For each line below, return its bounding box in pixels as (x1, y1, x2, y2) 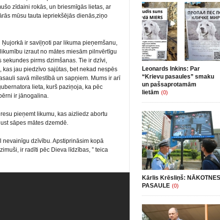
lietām (142, 89, 159, 96)
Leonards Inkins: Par (142, 65, 200, 72)
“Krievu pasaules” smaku (142, 73, 214, 80)
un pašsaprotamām (142, 81, 196, 88)
